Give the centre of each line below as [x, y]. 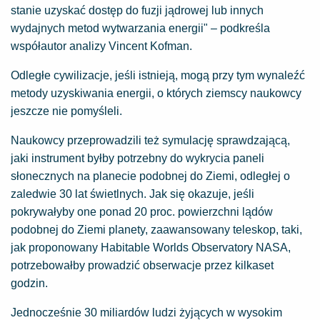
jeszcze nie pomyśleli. [66, 111]
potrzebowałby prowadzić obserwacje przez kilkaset [142, 266]
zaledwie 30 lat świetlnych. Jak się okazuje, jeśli [132, 194]
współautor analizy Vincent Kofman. [101, 46]
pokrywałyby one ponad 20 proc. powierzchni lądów [142, 212]
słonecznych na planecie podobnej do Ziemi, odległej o [150, 176]
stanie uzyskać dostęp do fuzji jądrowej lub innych [137, 11]
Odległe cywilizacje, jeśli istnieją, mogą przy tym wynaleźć [158, 76]
